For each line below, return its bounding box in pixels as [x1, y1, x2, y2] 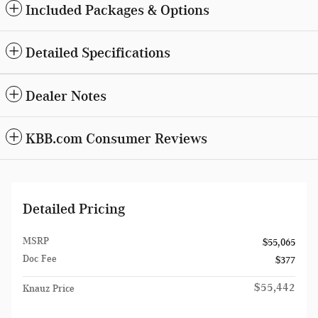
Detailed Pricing [23, 200, 125, 218]
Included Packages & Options [26, 1, 209, 19]
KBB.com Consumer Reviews [26, 130, 207, 148]
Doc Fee [23, 253, 57, 265]
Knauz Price [23, 283, 75, 295]
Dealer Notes [26, 87, 106, 105]
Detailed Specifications [26, 44, 170, 62]
